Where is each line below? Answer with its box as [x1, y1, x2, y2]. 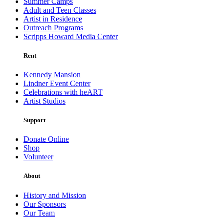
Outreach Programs [23, 23, 83, 32]
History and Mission [23, 191, 86, 199]
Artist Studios [23, 96, 66, 105]
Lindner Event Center [23, 79, 90, 88]
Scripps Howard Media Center [23, 32, 118, 41]
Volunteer [23, 153, 53, 161]
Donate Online [23, 135, 69, 144]
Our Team [23, 208, 55, 217]
